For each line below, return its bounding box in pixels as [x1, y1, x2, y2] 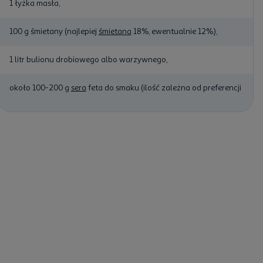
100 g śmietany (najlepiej [9, 26, 99, 36]
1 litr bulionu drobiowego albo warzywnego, [9, 54, 167, 65]
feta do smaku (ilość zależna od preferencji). [86, 82, 246, 93]
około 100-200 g [9, 82, 71, 93]
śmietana [98, 26, 131, 36]
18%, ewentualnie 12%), [131, 26, 217, 36]
